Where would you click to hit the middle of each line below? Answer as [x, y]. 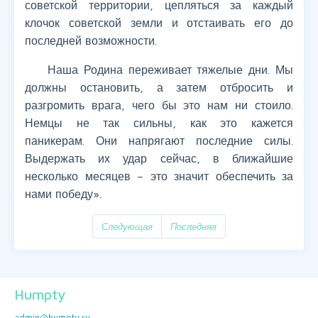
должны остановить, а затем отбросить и [159, 88]
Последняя [193, 227]
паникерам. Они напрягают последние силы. [159, 141]
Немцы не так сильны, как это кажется [159, 123]
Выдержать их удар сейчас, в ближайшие [159, 159]
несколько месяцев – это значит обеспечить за [159, 176]
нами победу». [63, 194]
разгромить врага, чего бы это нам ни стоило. [159, 105]
